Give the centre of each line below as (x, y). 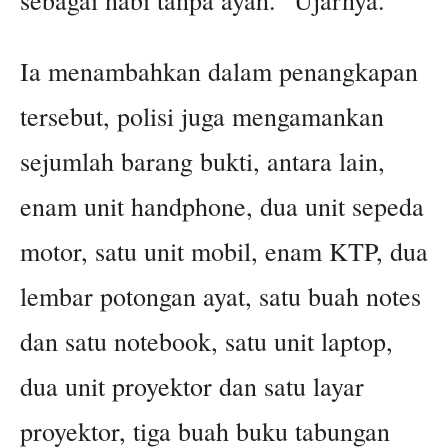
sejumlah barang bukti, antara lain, (202, 161)
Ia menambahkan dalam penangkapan (219, 71)
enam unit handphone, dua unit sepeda (222, 206)
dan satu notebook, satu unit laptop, (206, 341)
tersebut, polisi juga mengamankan (202, 116)
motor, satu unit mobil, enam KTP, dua (224, 251)
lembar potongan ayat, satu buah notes (220, 296)
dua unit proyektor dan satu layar (192, 386)
